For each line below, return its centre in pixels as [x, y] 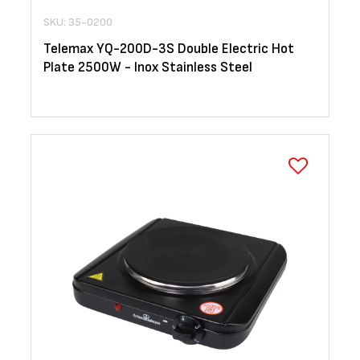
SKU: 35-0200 [78, 22]
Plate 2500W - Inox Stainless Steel [148, 68]
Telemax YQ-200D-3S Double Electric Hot [169, 49]
